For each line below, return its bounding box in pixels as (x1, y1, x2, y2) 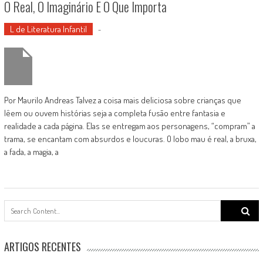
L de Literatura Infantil (9, 23, 87, 35)
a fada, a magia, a (4, 146, 59, 157)
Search (220, 200, 245, 211)
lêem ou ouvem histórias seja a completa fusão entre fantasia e (4, 107, 225, 119)
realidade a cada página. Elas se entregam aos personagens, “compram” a (4, 120, 255, 131)
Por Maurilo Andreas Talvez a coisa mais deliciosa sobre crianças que (4, 95, 241, 106)
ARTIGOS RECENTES (4, 239, 81, 254)
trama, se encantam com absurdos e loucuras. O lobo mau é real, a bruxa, (4, 133, 257, 144)
